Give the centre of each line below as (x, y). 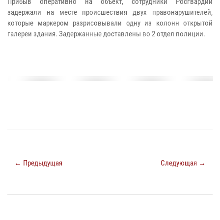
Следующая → (183, 163)
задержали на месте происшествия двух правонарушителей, (110, 13)
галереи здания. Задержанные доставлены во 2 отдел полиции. (106, 34)
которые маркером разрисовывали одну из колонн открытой (110, 23)
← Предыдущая (38, 163)
